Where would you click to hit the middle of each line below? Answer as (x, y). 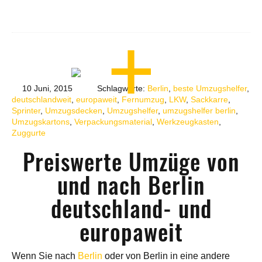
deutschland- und (131, 209)
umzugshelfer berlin (199, 111)
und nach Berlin (131, 186)
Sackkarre (209, 100)
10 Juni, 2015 (46, 89)
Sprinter (26, 111)
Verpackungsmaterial (113, 122)
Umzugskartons (41, 122)
